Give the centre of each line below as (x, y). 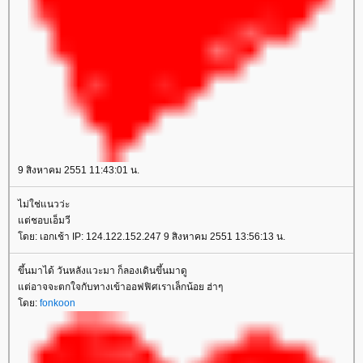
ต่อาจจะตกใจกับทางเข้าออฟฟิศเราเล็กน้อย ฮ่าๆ (120, 286)
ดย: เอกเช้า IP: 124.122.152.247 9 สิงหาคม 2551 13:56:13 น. (152, 236)
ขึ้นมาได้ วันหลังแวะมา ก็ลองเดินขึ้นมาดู (102, 270)
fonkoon (58, 303)
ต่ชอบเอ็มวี (44, 220)
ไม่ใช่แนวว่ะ (44, 204)
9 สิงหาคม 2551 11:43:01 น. (79, 170)
